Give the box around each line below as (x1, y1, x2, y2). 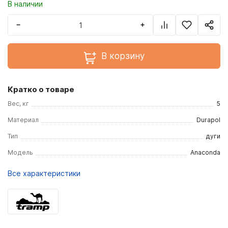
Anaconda (190, 149, 220, 156)
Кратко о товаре (8, 84, 74, 94)
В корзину (101, 51, 145, 61)
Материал (8, 116, 39, 124)
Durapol (196, 116, 220, 124)
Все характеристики (8, 169, 80, 178)
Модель (8, 149, 33, 156)
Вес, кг (8, 100, 29, 107)
